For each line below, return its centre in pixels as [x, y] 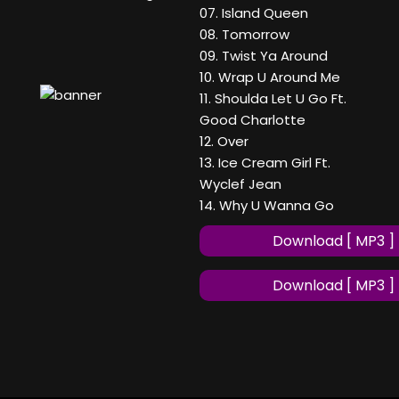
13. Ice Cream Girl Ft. [265, 163]
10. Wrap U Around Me [270, 77]
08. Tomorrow [244, 35]
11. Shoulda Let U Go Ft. [273, 99]
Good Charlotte [252, 120]
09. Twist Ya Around [264, 56]
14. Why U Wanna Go [267, 206]
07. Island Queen [254, 13]
